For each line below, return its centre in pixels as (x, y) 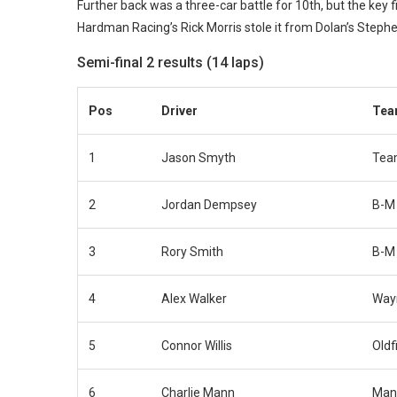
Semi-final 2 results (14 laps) (171, 62)
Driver (179, 110)
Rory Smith (192, 251)
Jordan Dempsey (209, 204)
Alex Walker (194, 298)
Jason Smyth (198, 157)
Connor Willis (197, 345)
